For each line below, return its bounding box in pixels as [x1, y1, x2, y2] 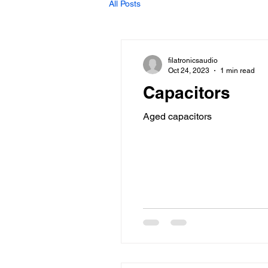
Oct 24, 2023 [168, 66, 209, 75]
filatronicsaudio [168, 56, 218, 65]
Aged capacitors [143, 111, 212, 122]
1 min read [220, 66, 255, 75]
